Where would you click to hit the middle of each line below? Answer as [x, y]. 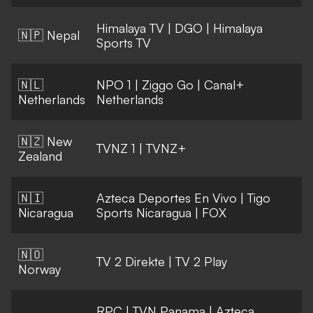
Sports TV [124, 43]
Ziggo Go [168, 85]
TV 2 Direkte [131, 262]
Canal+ [224, 85]
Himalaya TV [130, 28]
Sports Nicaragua [144, 213]
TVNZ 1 [116, 148]
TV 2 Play [201, 262]
